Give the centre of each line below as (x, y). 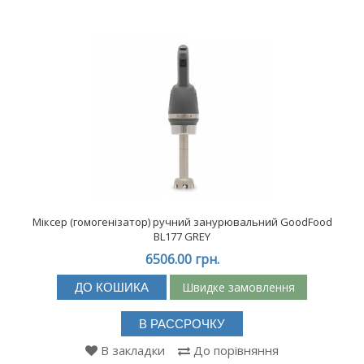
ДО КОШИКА (112, 288)
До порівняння (236, 351)
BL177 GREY (182, 237)
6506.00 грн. (182, 260)
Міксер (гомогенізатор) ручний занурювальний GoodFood (182, 222)
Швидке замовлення (238, 287)
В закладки (133, 351)
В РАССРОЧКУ (182, 324)
